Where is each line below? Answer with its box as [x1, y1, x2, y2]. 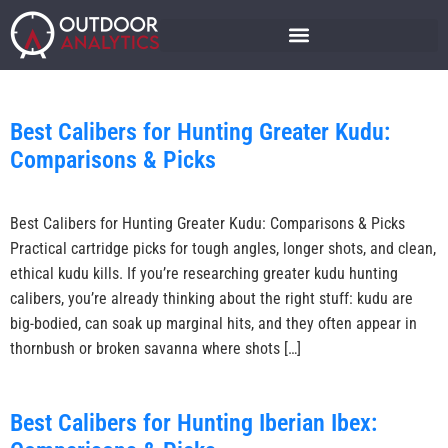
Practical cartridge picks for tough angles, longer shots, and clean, [10, 239, 436, 258]
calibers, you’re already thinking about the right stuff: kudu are [10, 289, 413, 308]
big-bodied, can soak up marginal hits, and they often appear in [10, 314, 417, 333]
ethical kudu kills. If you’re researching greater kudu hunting [10, 264, 398, 283]
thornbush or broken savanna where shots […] [10, 339, 301, 358]
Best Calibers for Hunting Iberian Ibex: [10, 409, 377, 437]
